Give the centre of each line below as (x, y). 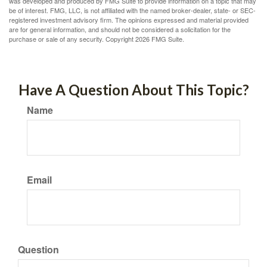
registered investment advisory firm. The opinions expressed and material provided (129, 20)
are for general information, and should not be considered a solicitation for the (120, 29)
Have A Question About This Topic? (133, 90)
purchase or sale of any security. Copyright (72, 39)
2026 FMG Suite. (160, 39)
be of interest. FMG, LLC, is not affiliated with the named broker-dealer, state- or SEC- (132, 10)
